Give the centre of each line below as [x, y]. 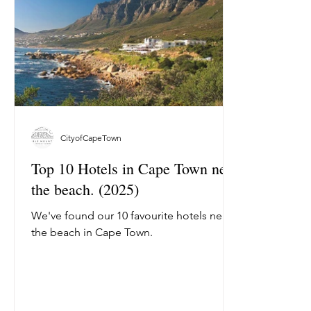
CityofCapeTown [91, 137]
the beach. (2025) [85, 190]
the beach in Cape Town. [92, 233]
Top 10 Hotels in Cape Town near [135, 169]
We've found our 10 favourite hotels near [131, 216]
